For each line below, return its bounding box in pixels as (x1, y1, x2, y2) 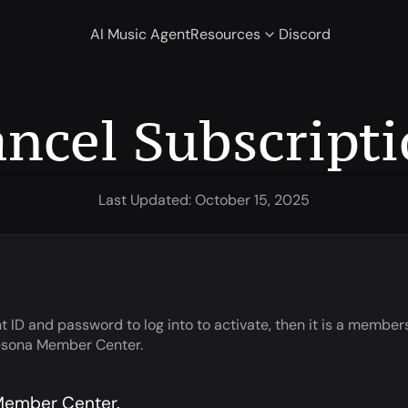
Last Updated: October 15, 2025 (98, 190, 310, 209)
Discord (279, 25, 331, 44)
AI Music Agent (90, 25, 190, 44)
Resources (190, 25, 260, 44)
